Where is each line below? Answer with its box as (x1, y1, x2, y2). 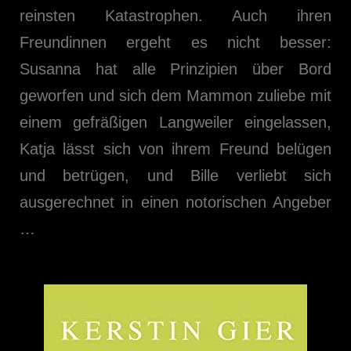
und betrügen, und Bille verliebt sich (20, 167, 331, 184)
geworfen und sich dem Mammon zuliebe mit (20, 87, 331, 104)
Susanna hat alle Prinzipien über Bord (20, 60, 331, 78)
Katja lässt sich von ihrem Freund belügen (20, 140, 331, 157)
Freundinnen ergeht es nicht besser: (20, 34, 331, 51)
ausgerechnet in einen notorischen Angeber (20, 194, 331, 211)
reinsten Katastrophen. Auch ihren (20, 7, 331, 24)
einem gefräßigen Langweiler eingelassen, (20, 114, 331, 131)
